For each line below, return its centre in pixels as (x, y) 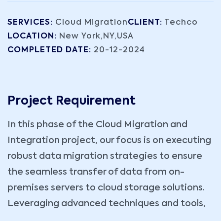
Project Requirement (72, 101)
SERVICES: (30, 23)
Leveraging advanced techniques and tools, (107, 204)
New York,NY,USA (95, 37)
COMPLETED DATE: (51, 51)
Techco (180, 23)
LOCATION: (32, 37)
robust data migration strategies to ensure (105, 157)
